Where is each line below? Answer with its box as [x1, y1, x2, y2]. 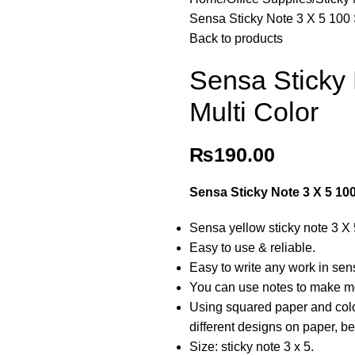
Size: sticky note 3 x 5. [189, 340, 314, 353]
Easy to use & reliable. [189, 241, 315, 254]
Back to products [189, 32, 283, 45]
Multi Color [189, 97, 319, 127]
